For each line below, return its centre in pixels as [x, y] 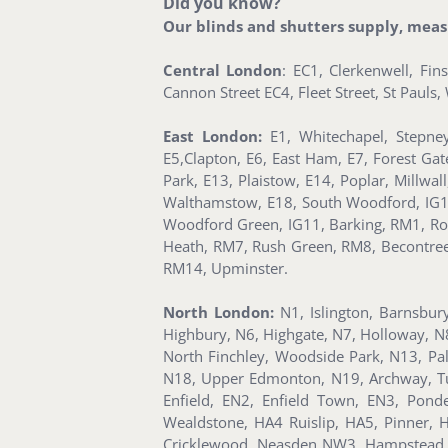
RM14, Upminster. [225, 268]
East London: [212, 136]
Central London [223, 70]
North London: [218, 312]
